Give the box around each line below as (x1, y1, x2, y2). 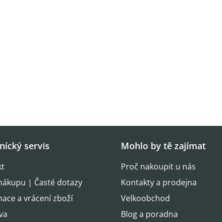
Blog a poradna (121, 209, 178, 220)
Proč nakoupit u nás (121, 161, 196, 172)
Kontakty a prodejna (121, 177, 197, 188)
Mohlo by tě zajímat (121, 140, 206, 152)
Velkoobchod (121, 193, 170, 204)
